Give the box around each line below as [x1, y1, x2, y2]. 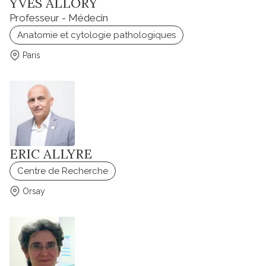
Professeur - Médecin [9, 12, 108, 24]
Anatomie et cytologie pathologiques [17, 30, 176, 41]
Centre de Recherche [17, 166, 108, 177]
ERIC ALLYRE [9, 145, 92, 163]
